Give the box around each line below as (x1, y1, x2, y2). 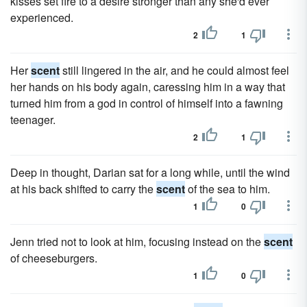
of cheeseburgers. (10, 250, 97, 266)
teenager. (10, 112, 56, 127)
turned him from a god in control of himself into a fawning (10, 95, 283, 111)
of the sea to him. (185, 181, 270, 197)
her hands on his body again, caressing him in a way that (10, 79, 285, 95)
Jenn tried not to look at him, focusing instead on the (10, 234, 264, 249)
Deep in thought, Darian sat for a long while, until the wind (10, 164, 290, 180)
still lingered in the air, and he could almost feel (60, 62, 289, 78)
